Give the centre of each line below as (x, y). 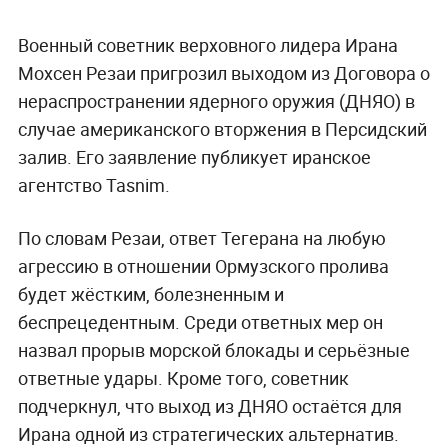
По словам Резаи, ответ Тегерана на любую (201, 237)
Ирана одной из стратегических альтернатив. (208, 433)
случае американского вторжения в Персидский (222, 128)
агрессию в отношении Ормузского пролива (203, 265)
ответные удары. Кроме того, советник (183, 377)
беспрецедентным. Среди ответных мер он (200, 321)
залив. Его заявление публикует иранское (194, 156)
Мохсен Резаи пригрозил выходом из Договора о (223, 72)
